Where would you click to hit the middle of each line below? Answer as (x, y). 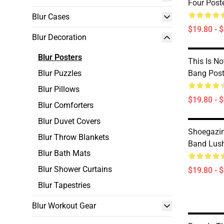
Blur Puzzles (60, 73)
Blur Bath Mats (64, 153)
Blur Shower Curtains (75, 169)
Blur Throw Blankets (73, 137)
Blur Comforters (66, 105)
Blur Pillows (59, 89)
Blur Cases (51, 17)
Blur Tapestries (64, 185)
